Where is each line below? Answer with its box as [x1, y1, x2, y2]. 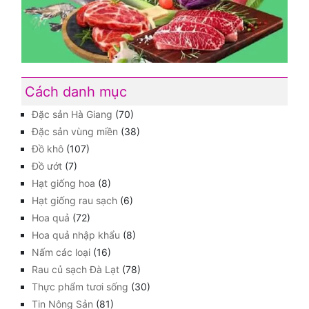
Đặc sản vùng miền [32, 125, 118, 137]
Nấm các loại [32, 246, 90, 258]
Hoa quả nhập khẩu [32, 228, 120, 241]
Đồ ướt [32, 159, 62, 172]
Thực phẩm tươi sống [32, 280, 128, 292]
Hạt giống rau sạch [32, 194, 117, 206]
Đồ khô [32, 142, 63, 154]
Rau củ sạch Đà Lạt [32, 263, 119, 275]
